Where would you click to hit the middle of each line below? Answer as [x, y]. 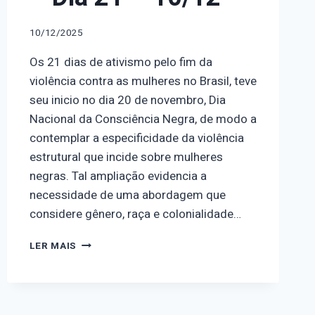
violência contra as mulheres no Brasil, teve [143, 82]
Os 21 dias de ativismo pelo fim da [121, 63]
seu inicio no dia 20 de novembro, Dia [127, 101]
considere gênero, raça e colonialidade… [135, 214]
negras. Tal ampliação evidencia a [118, 176]
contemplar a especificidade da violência [136, 139]
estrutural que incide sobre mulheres [126, 157]
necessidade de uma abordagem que [127, 195]
